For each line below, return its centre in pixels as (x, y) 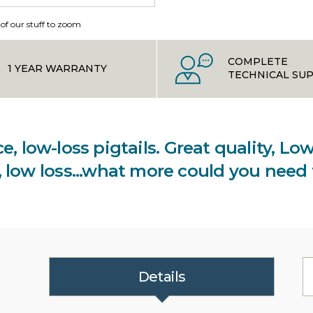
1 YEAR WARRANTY (57, 68)
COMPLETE (257, 62)
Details (162, 276)
